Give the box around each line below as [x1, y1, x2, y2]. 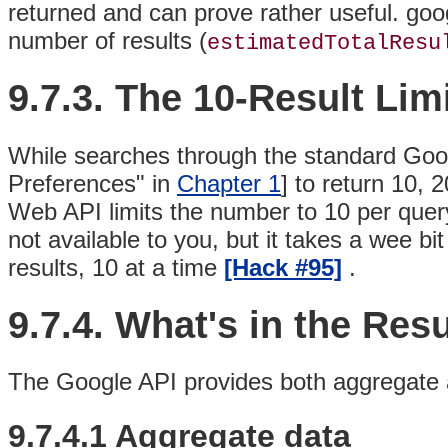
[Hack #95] [224, 253, 342, 281]
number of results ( [8, 27, 207, 55]
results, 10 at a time [8, 253, 224, 281]
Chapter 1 [177, 169, 281, 197]
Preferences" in [8, 169, 177, 197]
